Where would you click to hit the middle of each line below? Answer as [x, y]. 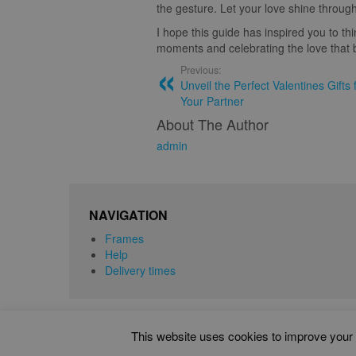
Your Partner [212, 101]
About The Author [213, 124]
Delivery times [140, 270]
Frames [124, 238]
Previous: [201, 70]
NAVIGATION [128, 215]
